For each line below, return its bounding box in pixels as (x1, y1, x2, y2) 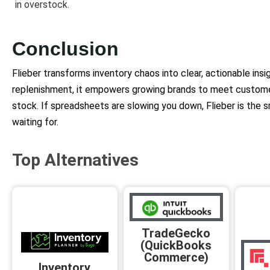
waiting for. (12, 116, 58, 128)
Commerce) (143, 250, 209, 265)
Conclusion (12, 37, 119, 60)
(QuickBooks (140, 238, 212, 253)
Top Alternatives (12, 149, 139, 170)
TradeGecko (142, 226, 211, 241)
